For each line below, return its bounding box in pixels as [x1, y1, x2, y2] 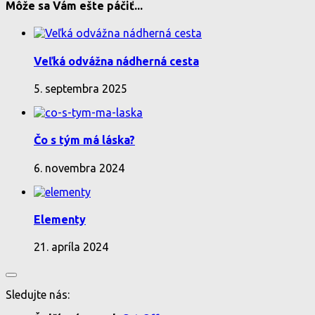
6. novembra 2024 [34, 161, 124, 174]
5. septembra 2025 [34, 82, 127, 96]
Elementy [34, 212, 86, 226]
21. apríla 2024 [34, 240, 108, 254]
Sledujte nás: [6, 288, 70, 302]
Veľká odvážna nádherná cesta [34, 54, 199, 67]
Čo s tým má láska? [34, 134, 135, 147]
